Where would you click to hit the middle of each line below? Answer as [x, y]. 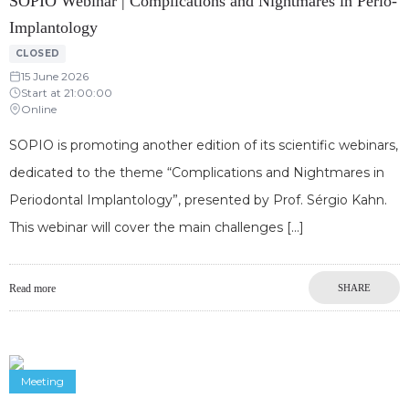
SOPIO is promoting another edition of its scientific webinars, [204, 145]
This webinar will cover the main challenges [146, 227]
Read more [32, 288]
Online [39, 109]
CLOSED [37, 53]
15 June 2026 [55, 76]
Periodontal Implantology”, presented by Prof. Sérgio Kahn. [198, 199]
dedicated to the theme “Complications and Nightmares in [197, 172]
